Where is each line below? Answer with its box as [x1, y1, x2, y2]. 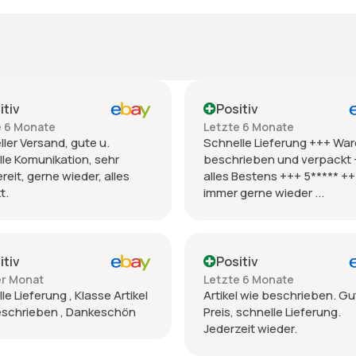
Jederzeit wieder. [203, 319, 297, 337]
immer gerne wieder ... [203, 184, 324, 201]
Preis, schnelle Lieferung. [203, 303, 341, 320]
